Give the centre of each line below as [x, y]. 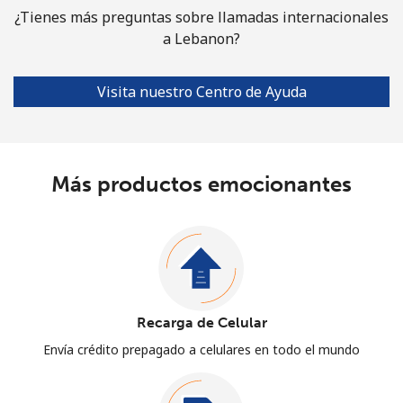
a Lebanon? [201, 38]
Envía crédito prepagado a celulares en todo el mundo [201, 349]
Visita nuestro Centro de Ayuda [201, 91]
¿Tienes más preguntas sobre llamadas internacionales [201, 17]
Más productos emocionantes [201, 184]
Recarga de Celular [201, 322]
